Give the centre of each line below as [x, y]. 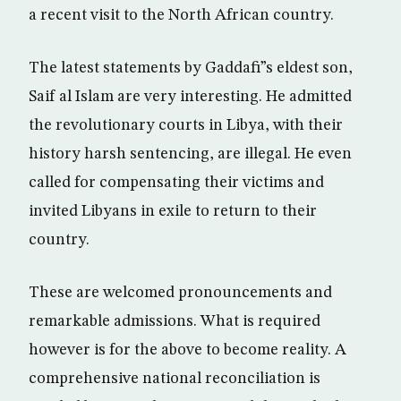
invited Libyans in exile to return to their [173, 211]
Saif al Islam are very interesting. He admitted [190, 97]
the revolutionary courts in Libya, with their [186, 125]
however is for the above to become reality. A [188, 350]
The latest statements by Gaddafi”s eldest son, [191, 68]
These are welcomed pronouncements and [180, 293]
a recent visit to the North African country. [181, 15]
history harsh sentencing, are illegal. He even [190, 154]
